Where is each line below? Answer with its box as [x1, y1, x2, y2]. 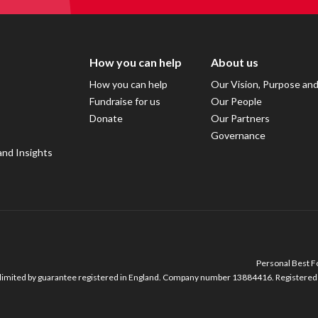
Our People [211, 94, 263, 107]
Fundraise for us [89, 94, 160, 107]
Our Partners [211, 111, 270, 124]
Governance [211, 128, 266, 141]
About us [211, 55, 259, 69]
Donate [89, 111, 123, 124]
